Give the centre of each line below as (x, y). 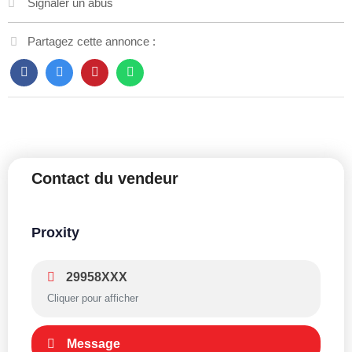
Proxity (55, 232)
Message (93, 343)
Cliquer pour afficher (93, 298)
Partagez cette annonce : (92, 41)
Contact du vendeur (105, 178)
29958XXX (95, 277)
